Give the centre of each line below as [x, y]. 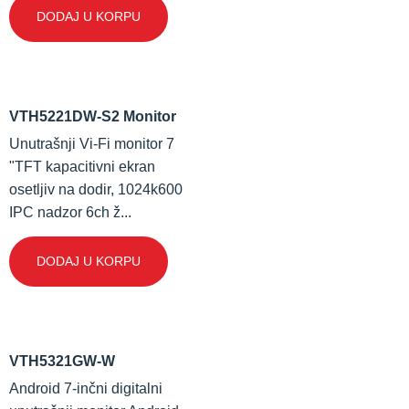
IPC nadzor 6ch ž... [70, 212]
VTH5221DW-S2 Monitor [93, 116]
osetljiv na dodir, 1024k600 [96, 189]
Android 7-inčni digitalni [86, 388]
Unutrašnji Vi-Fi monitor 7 [92, 143]
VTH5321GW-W [62, 361]
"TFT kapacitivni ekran [82, 166]
